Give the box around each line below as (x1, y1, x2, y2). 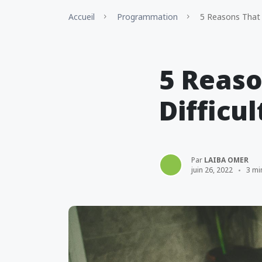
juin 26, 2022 (191, 165, 233, 175)
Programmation (117, 11, 178, 22)
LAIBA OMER (204, 155, 249, 165)
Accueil (68, 11, 95, 22)
